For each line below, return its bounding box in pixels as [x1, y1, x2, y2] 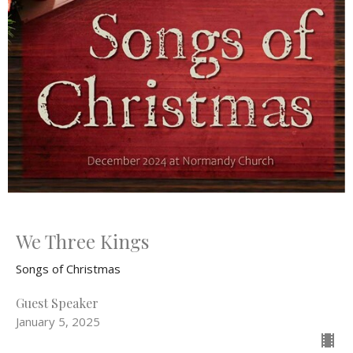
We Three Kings [16, 229, 149, 255]
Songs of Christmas [16, 261, 121, 277]
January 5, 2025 [16, 314, 100, 330]
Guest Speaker [16, 295, 98, 312]
